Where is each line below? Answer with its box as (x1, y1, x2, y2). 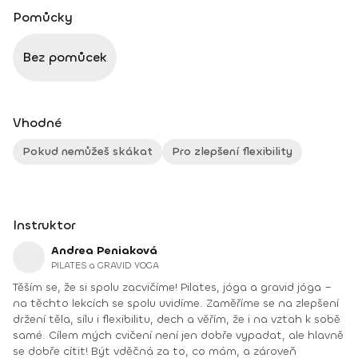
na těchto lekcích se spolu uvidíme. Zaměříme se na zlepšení (13, 296, 339, 311)
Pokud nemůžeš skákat (22, 144, 153, 159)
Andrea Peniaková (51, 243, 157, 258)
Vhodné (13, 114, 62, 131)
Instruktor (13, 217, 75, 233)
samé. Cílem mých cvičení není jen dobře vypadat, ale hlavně (13, 328, 49, 343)
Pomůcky (13, 9, 73, 26)
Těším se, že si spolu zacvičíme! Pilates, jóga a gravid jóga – (13, 280, 181, 295)
